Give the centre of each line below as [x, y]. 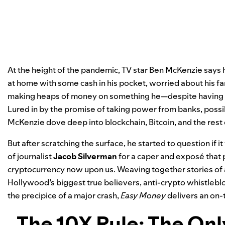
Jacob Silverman [85, 156]
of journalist [30, 156]
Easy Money [143, 195]
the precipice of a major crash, [64, 195]
